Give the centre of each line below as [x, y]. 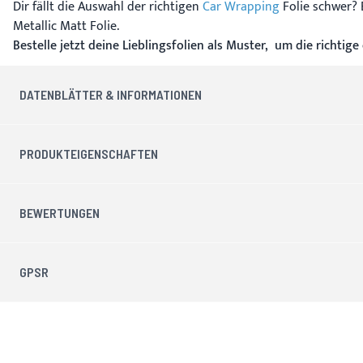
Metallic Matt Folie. [66, 26]
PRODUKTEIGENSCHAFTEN [89, 153]
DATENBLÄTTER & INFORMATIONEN [111, 94]
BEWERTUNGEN [60, 212]
